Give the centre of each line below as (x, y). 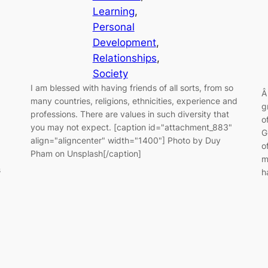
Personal (113, 27)
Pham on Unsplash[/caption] (86, 154)
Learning (113, 12)
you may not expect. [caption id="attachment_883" (131, 127)
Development (124, 43)
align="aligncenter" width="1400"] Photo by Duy (125, 141)
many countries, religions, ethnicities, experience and (134, 101)
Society (110, 74)
